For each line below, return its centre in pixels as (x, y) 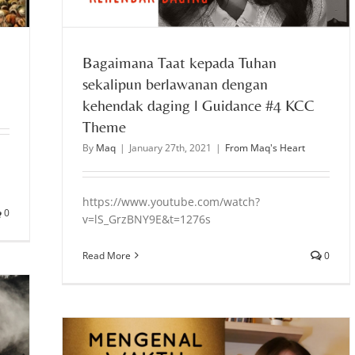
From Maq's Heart (265, 147)
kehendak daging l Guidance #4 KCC (198, 105)
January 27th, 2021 (170, 147)
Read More (107, 255)
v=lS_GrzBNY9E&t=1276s (147, 219)
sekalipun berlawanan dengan (175, 83)
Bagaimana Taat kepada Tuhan (179, 62)
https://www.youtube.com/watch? (171, 201)
